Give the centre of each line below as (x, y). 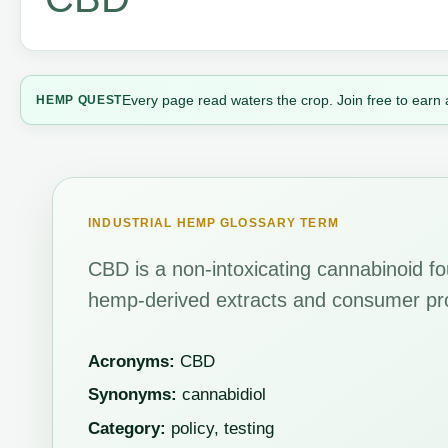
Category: (127, 428)
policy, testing (220, 428)
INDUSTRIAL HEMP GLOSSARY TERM (213, 223)
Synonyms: (133, 395)
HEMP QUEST (79, 99)
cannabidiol (222, 395)
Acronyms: (132, 361)
